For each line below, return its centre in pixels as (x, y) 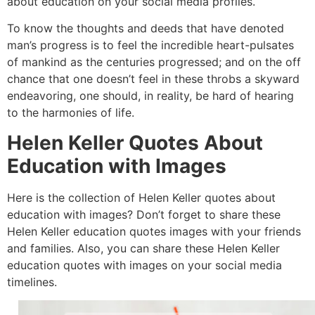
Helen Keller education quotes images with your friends (154, 231)
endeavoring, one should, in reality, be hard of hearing (150, 96)
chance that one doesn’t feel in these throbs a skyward (153, 79)
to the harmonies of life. (71, 113)
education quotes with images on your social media (144, 265)
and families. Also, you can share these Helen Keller (143, 248)
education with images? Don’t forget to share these (144, 214)
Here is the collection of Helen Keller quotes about (141, 197)
